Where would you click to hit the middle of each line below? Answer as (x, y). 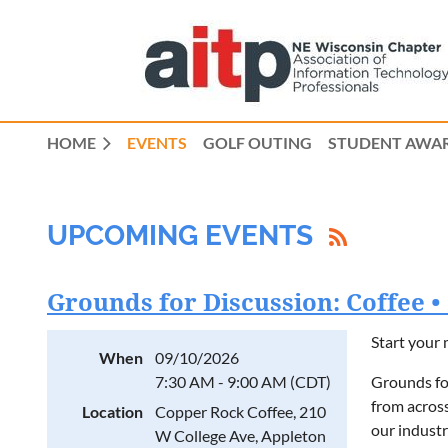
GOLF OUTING (257, 142)
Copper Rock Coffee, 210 (240, 411)
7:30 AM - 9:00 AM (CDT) (243, 381)
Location (112, 411)
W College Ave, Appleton (240, 435)
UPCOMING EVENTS (180, 235)
